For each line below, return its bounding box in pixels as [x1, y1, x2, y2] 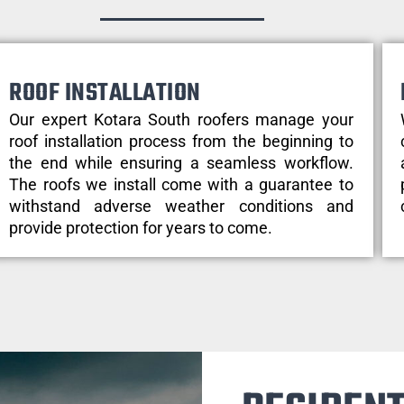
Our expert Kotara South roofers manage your [9, 109, 353, 129]
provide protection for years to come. [9, 217, 273, 237]
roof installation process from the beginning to [9, 131, 353, 151]
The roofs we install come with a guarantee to [9, 174, 353, 194]
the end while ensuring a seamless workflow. [9, 152, 353, 172]
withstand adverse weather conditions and [9, 196, 353, 216]
